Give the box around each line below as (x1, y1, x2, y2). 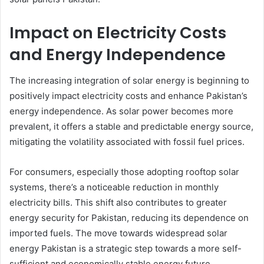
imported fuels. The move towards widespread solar (9, 227, 227, 239)
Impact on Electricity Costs (9, 21, 226, 44)
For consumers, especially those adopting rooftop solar (9, 166, 239, 177)
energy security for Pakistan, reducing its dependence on (9, 212, 249, 223)
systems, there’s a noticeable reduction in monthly (9, 181, 219, 193)
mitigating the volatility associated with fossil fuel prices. (9, 136, 245, 147)
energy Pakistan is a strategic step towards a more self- (9, 243, 242, 254)
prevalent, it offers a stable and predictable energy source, (9, 121, 253, 132)
